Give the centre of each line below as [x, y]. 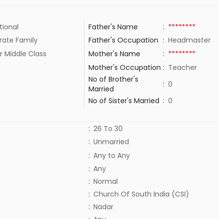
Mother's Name [115, 54]
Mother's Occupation [125, 67]
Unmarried [111, 142]
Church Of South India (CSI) [141, 194]
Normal [105, 181]
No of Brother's [113, 79]
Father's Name [113, 27]
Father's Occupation [123, 40]
